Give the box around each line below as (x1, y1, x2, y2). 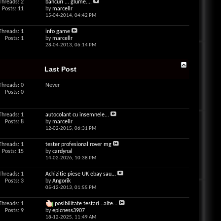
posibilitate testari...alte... (54, 201, 117, 207)
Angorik (52, 178, 71, 184)
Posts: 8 (4, 119, 24, 125)
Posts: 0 (4, 89, 24, 95)
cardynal (52, 148, 73, 154)
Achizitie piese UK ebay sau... (45, 171, 116, 177)
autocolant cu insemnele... (45, 112, 109, 118)
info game (45, 29, 70, 35)
